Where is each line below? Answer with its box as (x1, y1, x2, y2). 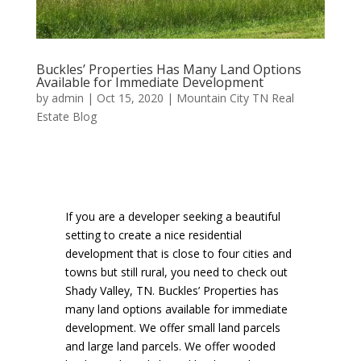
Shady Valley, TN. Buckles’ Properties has (64, 282, 279, 298)
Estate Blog (35, 108, 97, 124)
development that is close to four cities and (64, 245, 292, 261)
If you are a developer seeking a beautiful (64, 208, 280, 224)
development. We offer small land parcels (64, 319, 280, 335)
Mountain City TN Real (176, 89, 294, 106)
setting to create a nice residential (64, 226, 242, 243)
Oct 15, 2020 (96, 89, 164, 106)
